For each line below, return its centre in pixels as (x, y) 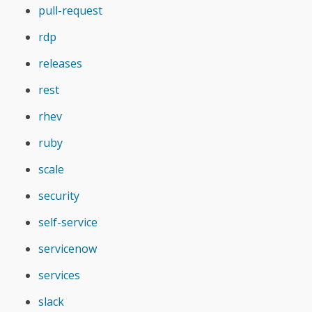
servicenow (68, 248)
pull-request (70, 10)
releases (60, 63)
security (59, 195)
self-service (68, 222)
